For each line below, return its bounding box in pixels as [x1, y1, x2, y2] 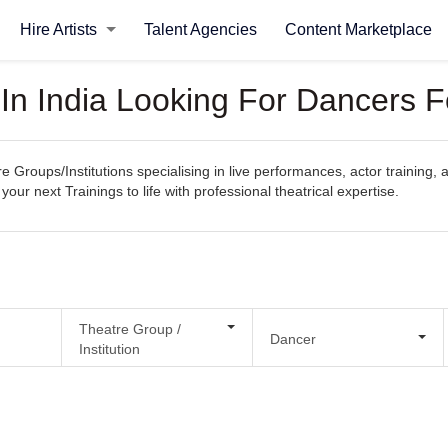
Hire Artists [19, 21, 101, 38]
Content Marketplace [284, 21, 432, 38]
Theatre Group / [78, 320, 181, 337]
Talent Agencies [143, 21, 257, 38]
